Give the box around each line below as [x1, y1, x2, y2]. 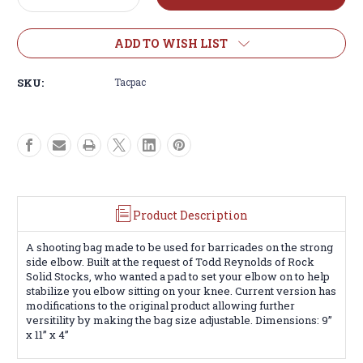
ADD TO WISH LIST [113, 35, 228, 51]
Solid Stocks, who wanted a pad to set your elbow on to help [26, 268, 330, 284]
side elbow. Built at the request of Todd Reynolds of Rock [26, 254, 314, 269]
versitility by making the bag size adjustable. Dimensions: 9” [26, 312, 332, 327]
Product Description [132, 207, 248, 223]
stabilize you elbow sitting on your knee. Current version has [26, 283, 336, 298]
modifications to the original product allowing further [26, 297, 295, 313]
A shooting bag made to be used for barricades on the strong [26, 239, 333, 254]
